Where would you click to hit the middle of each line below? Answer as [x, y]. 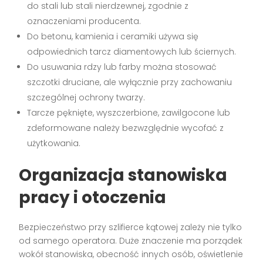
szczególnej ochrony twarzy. [86, 98]
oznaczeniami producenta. [84, 21]
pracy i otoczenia [93, 198]
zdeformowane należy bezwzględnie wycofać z [126, 128]
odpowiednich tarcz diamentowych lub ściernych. [132, 52]
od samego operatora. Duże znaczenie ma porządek [131, 241]
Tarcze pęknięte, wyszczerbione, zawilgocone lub [129, 113]
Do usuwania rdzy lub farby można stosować [122, 67]
